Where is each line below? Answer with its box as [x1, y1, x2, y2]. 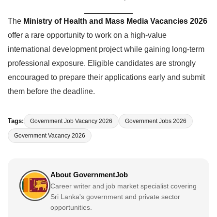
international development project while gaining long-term [8, 45, 204, 53]
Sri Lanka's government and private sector [50, 193, 180, 201]
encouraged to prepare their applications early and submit [8, 73, 205, 81]
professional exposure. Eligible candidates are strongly [8, 59, 196, 67]
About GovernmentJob [50, 170, 128, 179]
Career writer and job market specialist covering [50, 182, 197, 190]
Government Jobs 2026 [125, 117, 186, 124]
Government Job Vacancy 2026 [30, 117, 112, 124]
